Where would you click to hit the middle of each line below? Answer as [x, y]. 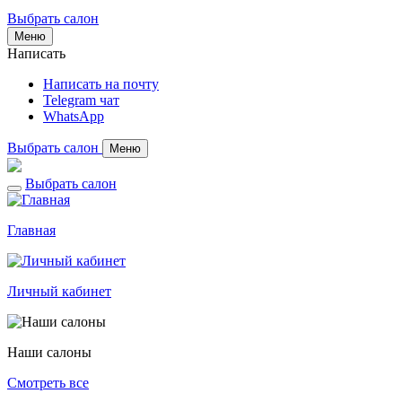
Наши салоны [49, 352]
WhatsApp [74, 116]
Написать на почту [101, 84]
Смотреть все [48, 383]
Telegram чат [81, 100]
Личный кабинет [59, 291]
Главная [31, 230]
